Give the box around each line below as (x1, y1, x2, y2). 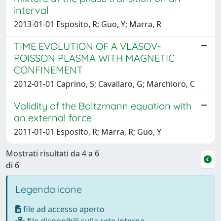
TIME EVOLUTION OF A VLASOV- (14, 39, 161, 52)
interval (14, 3, 49, 16)
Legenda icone (15, 183, 82, 195)
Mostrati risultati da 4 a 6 (6, 147, 99, 159)
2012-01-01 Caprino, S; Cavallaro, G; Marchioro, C (14, 78, 195, 89)
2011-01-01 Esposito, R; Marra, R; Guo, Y (14, 126, 161, 137)
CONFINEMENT (14, 63, 83, 76)
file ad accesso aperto (21, 203, 105, 215)
